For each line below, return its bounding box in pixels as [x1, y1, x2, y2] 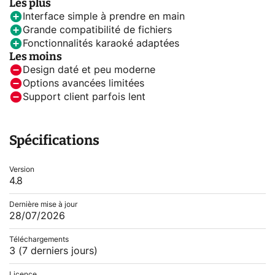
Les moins [9, 50, 62, 63]
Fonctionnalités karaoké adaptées [23, 39, 179, 48]
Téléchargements [9, 236, 69, 243]
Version [9, 166, 34, 173]
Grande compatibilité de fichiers [23, 25, 172, 35]
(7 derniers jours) [18, 246, 98, 256]
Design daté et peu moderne [23, 65, 155, 75]
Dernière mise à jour [9, 201, 77, 208]
